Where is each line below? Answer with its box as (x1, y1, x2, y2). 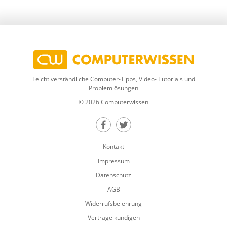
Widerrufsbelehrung (85, 199, 142, 208)
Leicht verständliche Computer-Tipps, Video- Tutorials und (32, 74, 195, 84)
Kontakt (103, 142, 124, 152)
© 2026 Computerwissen (79, 98, 148, 107)
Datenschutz (96, 171, 131, 180)
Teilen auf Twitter (123, 124, 189, 136)
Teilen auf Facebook (102, 124, 178, 136)
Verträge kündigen (87, 213, 140, 222)
